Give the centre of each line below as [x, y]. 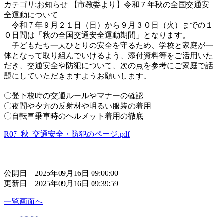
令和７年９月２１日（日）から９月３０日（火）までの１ [108, 25]
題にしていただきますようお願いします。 [77, 76]
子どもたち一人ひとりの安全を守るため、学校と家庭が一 [108, 45]
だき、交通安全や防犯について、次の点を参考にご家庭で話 [108, 65]
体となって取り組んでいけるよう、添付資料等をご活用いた [108, 55]
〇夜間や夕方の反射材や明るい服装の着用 [77, 106]
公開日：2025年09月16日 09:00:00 [61, 173]
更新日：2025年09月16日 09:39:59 [61, 183]
